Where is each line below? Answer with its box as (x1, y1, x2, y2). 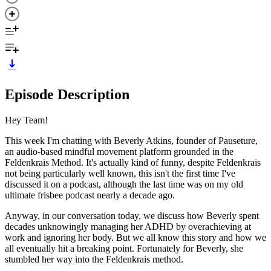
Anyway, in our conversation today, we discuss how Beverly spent (5, 210, 259, 221)
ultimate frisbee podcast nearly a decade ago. (5, 189, 175, 200)
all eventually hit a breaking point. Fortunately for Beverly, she (5, 243, 243, 253)
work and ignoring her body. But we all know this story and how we (5, 232, 266, 243)
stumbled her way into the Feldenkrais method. (5, 253, 183, 264)
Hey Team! (5, 114, 48, 125)
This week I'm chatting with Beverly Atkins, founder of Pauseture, (5, 135, 258, 146)
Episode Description (5, 86, 129, 102)
